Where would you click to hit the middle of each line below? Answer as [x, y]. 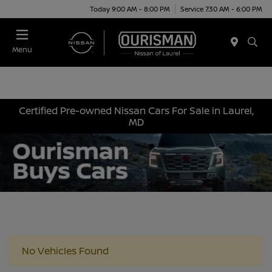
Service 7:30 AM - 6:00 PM [221, 8]
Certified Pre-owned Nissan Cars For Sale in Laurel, [136, 110]
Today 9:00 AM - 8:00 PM [130, 8]
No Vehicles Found [65, 250]
